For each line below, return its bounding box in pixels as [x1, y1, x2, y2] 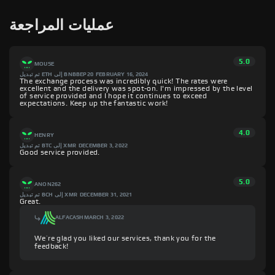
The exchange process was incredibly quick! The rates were [20, 77, 228, 85]
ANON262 [34, 181, 61, 187]
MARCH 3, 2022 [83, 215, 125, 221]
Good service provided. [20, 149, 100, 157]
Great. [20, 198, 41, 206]
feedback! [34, 242, 69, 250]
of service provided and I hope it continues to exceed [20, 92, 207, 100]
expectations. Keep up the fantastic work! [20, 99, 168, 107]
